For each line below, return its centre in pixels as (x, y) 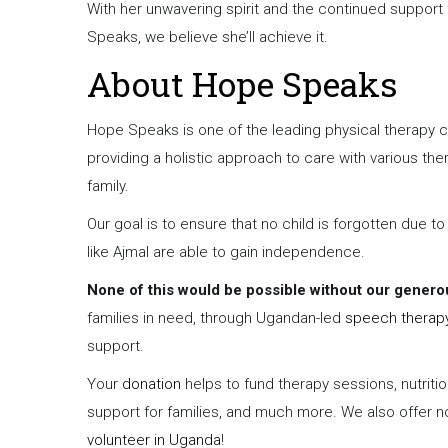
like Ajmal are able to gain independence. (226, 252)
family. (112, 186)
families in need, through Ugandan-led (216, 318)
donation (151, 384)
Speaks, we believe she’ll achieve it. (207, 37)
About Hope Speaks (242, 84)
